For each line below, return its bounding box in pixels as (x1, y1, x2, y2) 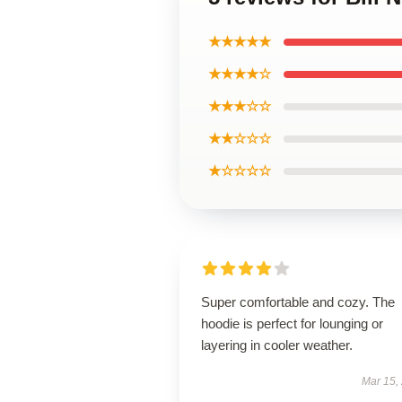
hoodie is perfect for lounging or (201, 316, 383, 331)
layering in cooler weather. (201, 337, 353, 353)
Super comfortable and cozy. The (201, 294, 395, 310)
